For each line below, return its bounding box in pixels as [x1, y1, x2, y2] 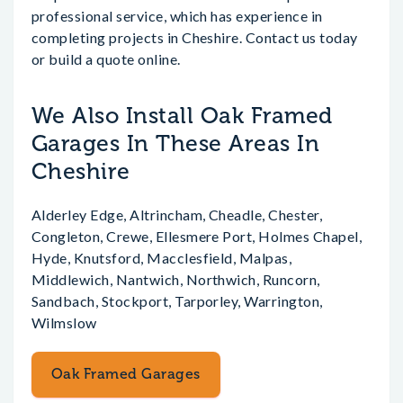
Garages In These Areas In [31, 131, 319, 157]
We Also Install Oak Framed [31, 103, 333, 129]
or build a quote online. [31, 50, 181, 67]
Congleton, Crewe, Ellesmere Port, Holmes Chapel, [31, 228, 363, 245]
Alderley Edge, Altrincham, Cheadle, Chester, [31, 206, 323, 223]
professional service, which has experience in [31, 7, 323, 24]
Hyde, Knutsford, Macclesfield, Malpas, [31, 249, 292, 266]
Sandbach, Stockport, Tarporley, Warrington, [31, 292, 323, 309]
